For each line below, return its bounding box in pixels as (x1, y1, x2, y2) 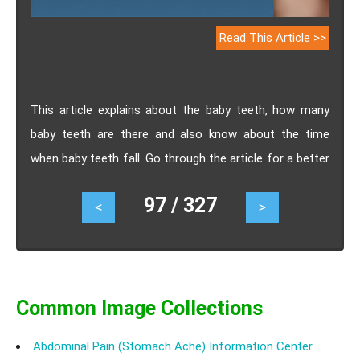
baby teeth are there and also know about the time (31, 126, 329, 141)
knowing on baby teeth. (31, 174, 153, 190)
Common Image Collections (16, 296, 263, 320)
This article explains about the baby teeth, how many (31, 102, 329, 117)
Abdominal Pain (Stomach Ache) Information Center (33, 338, 313, 354)
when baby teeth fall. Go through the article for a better (31, 150, 329, 166)
